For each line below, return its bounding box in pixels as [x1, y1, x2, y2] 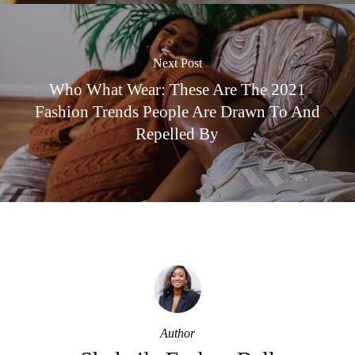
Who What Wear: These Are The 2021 [48, 79, 306, 98]
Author [159, 326, 195, 340]
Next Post [152, 55, 202, 70]
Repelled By [136, 124, 219, 143]
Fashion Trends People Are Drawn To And [34, 101, 320, 120]
